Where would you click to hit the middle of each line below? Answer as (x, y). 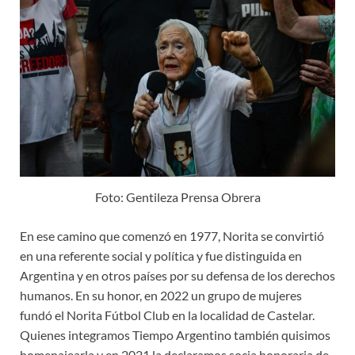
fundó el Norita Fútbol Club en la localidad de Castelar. (167, 315)
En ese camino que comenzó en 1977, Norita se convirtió (172, 235)
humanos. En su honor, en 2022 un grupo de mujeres (161, 295)
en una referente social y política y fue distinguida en (161, 255)
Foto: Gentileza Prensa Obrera (177, 197)
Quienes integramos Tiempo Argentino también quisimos (175, 334)
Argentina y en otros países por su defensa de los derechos (177, 275)
